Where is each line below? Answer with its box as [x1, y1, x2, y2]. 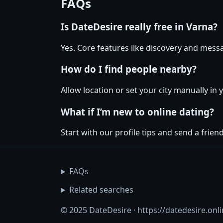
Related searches [69, 184, 133, 196]
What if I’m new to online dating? [61, 105, 214, 118]
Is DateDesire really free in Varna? [61, 20, 218, 33]
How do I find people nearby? [61, 63, 197, 76]
